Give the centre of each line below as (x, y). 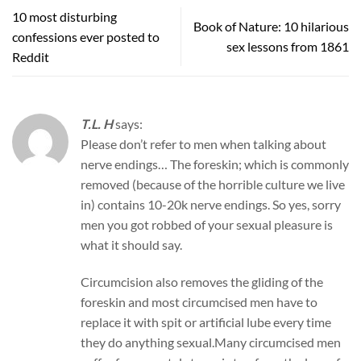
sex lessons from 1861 (288, 47)
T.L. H (97, 124)
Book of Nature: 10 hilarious (271, 27)
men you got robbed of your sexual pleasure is (207, 225)
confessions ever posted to (86, 36)
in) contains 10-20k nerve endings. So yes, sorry (211, 205)
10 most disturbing (64, 16)
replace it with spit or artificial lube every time (206, 322)
